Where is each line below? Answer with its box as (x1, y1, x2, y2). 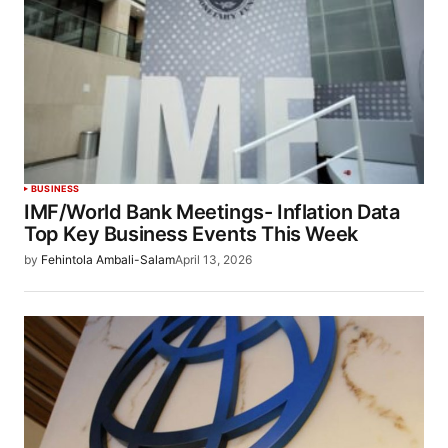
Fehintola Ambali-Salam (41, 252, 175, 268)
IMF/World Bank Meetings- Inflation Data (24, 200, 400, 225)
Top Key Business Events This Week (24, 222, 358, 247)
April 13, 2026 (175, 252, 252, 268)
